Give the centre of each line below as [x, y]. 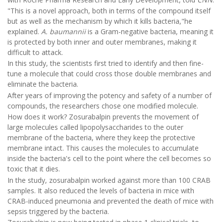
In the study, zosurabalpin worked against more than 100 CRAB [109, 180]
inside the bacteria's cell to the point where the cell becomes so [109, 159]
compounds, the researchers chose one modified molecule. [103, 106]
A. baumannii [63, 31]
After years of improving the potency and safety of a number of [110, 95]
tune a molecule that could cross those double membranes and [109, 74]
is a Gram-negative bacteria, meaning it [150, 31]
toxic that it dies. [34, 169]
